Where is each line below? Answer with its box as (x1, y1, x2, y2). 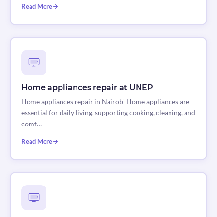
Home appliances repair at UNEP (21, 83, 153, 93)
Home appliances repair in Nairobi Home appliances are (21, 97, 189, 106)
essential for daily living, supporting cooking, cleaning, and (21, 108, 195, 117)
